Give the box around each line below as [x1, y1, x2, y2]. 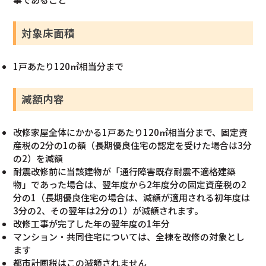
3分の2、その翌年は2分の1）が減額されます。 [13, 204, 204, 217]
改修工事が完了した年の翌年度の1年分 [13, 217, 170, 230]
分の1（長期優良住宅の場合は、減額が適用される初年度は [13, 191, 251, 204]
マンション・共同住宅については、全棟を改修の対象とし [13, 230, 245, 243]
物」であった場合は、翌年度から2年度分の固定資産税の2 [13, 178, 247, 191]
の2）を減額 [13, 152, 64, 165]
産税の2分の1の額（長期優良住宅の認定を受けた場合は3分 [13, 139, 252, 152]
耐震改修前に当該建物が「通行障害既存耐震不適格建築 [13, 165, 236, 178]
